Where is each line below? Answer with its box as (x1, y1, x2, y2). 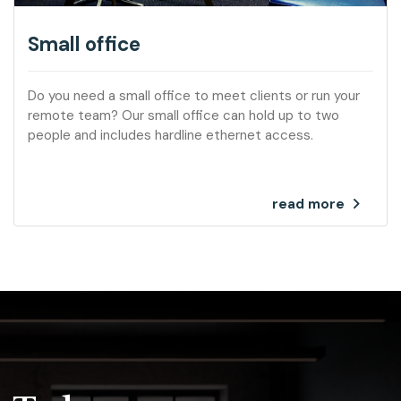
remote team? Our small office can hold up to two (28, 106, 339, 124)
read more (272, 194, 345, 213)
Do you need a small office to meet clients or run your (28, 86, 360, 105)
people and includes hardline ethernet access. (28, 125, 313, 144)
